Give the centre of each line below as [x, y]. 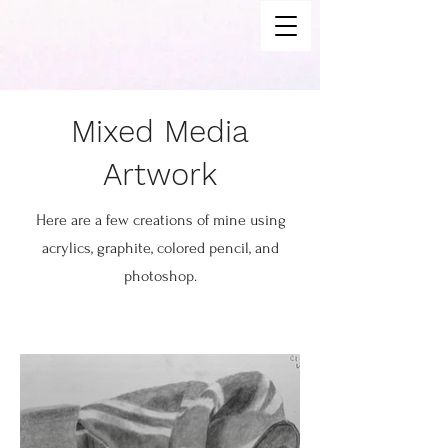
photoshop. [160, 276]
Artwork [160, 174]
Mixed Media [160, 131]
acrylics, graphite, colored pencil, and [160, 248]
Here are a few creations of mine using [160, 220]
